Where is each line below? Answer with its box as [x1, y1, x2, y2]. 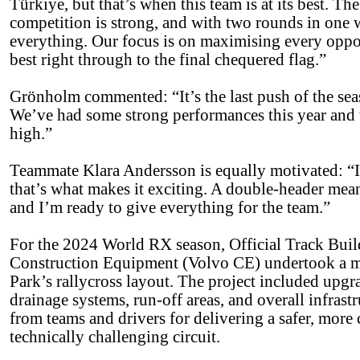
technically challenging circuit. [10, 328, 220, 346]
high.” [10, 125, 52, 142]
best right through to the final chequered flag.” [10, 51, 326, 68]
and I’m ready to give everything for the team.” [10, 198, 330, 216]
